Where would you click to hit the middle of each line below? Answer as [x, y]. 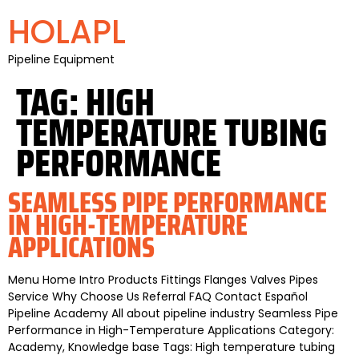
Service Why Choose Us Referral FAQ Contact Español [158, 296]
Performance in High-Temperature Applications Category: [171, 330]
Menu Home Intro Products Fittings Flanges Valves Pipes [163, 280]
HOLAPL [67, 32]
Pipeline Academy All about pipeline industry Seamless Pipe [173, 313]
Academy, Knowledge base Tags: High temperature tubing [171, 347]
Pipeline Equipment [61, 59]
